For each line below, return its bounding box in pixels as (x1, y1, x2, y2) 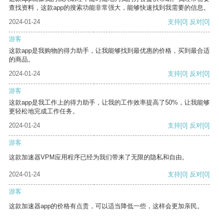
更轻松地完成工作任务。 (9, 108, 79, 115)
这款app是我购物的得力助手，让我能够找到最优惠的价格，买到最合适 (9, 47, 210, 55)
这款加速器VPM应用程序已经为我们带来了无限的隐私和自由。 (9, 153, 188, 161)
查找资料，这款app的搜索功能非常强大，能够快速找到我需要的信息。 (9, 4, 210, 12)
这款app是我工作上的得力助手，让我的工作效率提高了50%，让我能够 (9, 99, 210, 107)
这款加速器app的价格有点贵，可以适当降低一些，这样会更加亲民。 (9, 202, 203, 210)
